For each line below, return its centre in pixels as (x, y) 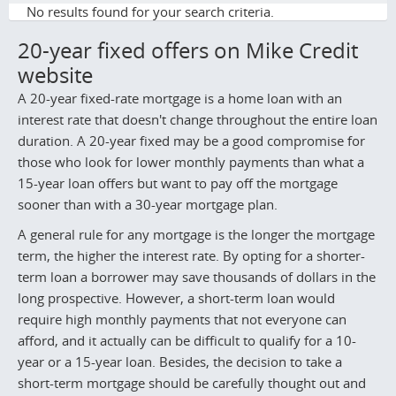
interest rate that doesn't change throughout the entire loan (198, 119)
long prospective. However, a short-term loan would (176, 298)
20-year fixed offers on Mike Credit (188, 50)
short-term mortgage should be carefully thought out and (192, 383)
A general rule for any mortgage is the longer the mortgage (196, 235)
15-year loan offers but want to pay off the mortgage (178, 183)
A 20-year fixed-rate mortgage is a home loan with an (180, 98)
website (55, 75)
